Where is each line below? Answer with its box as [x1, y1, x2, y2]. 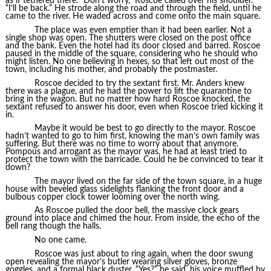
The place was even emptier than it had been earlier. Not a [34, 26, 252, 35]
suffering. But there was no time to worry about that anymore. [5, 140, 238, 149]
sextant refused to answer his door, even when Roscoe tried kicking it [5, 102, 263, 111]
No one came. [34, 236, 87, 245]
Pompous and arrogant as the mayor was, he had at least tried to [5, 148, 247, 157]
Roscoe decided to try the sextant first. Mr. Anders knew [34, 79, 244, 88]
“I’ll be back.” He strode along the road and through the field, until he [5, 4, 261, 13]
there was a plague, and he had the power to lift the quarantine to [5, 87, 252, 96]
